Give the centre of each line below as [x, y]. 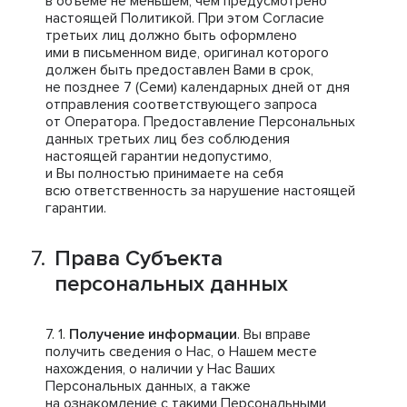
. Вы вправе [274, 334]
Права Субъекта [139, 258]
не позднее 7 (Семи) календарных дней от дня [198, 87]
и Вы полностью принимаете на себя [164, 174]
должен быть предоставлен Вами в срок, [179, 70]
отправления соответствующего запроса [181, 104]
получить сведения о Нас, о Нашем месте [181, 352]
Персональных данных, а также [148, 386]
